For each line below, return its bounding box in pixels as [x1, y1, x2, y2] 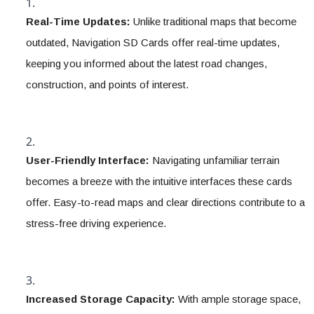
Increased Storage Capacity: [26, 293, 175, 305]
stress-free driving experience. [26, 217, 166, 229]
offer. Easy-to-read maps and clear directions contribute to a [26, 196, 305, 208]
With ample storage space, [175, 293, 301, 305]
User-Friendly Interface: [26, 154, 149, 166]
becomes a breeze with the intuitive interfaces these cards [26, 175, 292, 187]
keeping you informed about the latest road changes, [26, 57, 267, 69]
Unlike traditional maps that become [130, 15, 296, 27]
